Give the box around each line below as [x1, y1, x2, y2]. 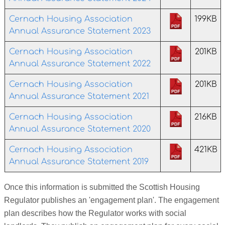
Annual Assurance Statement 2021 [9, 91, 149, 101]
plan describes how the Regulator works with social [4, 209, 186, 218]
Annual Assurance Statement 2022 [9, 59, 151, 68]
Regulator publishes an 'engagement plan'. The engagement [4, 196, 219, 205]
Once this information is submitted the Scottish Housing [4, 183, 200, 192]
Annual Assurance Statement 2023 [9, 26, 151, 36]
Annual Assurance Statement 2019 [9, 157, 149, 166]
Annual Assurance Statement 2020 [9, 124, 151, 134]
